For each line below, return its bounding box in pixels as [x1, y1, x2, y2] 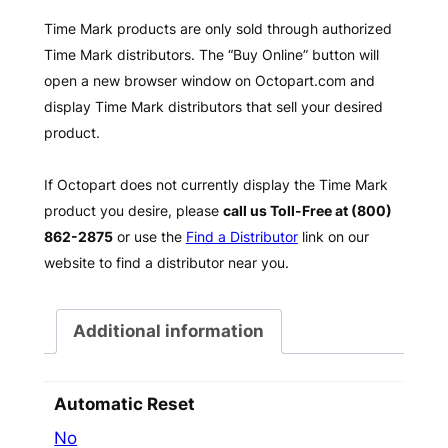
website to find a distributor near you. [43, 254, 289, 272]
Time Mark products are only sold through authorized [43, 20, 392, 38]
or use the [112, 228, 186, 246]
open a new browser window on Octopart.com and [43, 72, 375, 90]
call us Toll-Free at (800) [222, 202, 392, 220]
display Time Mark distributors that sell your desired [43, 98, 383, 116]
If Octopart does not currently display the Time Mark [43, 176, 388, 194]
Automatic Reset [54, 394, 196, 415]
